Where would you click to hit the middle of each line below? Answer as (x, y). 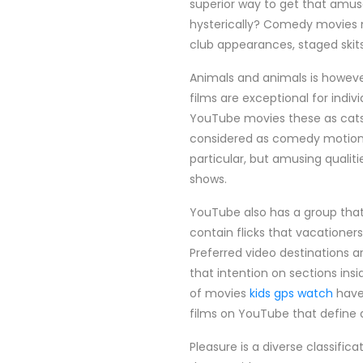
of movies (220, 293)
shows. (208, 179)
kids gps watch (291, 293)
